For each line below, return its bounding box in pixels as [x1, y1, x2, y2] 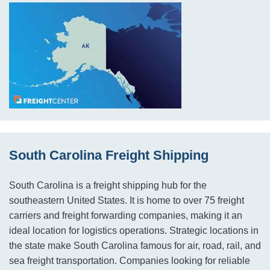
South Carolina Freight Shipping [9, 148, 209, 163]
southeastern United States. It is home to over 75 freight [9, 195, 244, 206]
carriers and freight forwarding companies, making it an [9, 210, 242, 221]
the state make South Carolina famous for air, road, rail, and [9, 240, 261, 251]
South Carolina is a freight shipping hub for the [9, 180, 207, 190]
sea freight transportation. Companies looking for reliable [9, 256, 250, 266]
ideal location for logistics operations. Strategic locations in [9, 225, 259, 236]
